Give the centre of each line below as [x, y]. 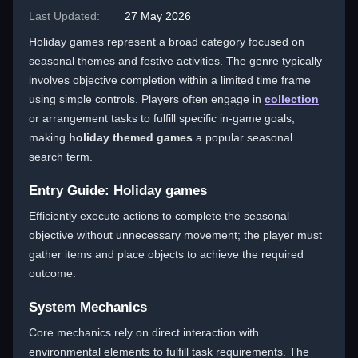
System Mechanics [88, 307]
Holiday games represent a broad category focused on [167, 42]
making [49, 137]
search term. [61, 157]
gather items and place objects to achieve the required [166, 254]
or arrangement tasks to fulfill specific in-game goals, [162, 118]
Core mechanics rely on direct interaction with [144, 332]
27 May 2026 [158, 16]
